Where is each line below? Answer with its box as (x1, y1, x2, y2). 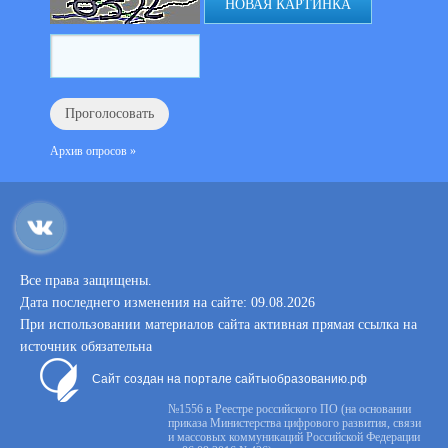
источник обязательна (20, 339, 152, 354)
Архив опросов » (50, 144, 136, 158)
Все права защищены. (20, 273, 152, 288)
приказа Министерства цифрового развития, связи (168, 416, 421, 430)
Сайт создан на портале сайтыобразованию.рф (92, 372, 367, 387)
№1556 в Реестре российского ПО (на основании (168, 402, 411, 416)
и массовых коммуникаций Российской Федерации (168, 430, 420, 444)
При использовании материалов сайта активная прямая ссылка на (20, 317, 417, 332)
